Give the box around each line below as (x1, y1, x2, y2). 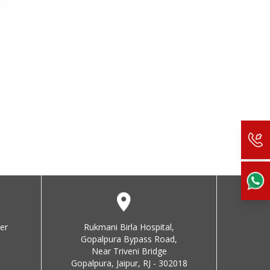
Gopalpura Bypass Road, (81, 233, 177, 245)
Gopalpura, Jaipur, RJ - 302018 (71, 257, 187, 269)
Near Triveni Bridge (91, 245, 167, 257)
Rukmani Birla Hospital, (84, 221, 174, 233)
